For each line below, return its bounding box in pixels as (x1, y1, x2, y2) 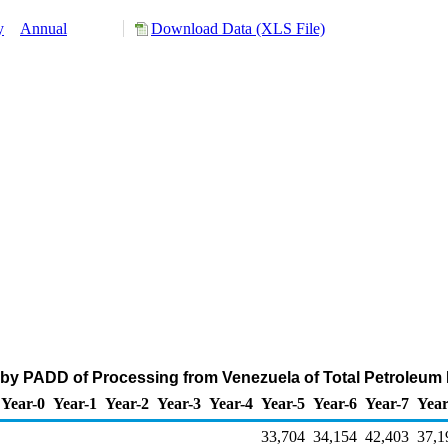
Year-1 (53, 395, 97, 412)
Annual (20, 20, 67, 37)
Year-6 (313, 395, 357, 412)
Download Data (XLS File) (151, 20, 325, 37)
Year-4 (209, 395, 253, 412)
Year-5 (261, 395, 305, 412)
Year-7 (365, 395, 409, 412)
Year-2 (105, 395, 149, 412)
